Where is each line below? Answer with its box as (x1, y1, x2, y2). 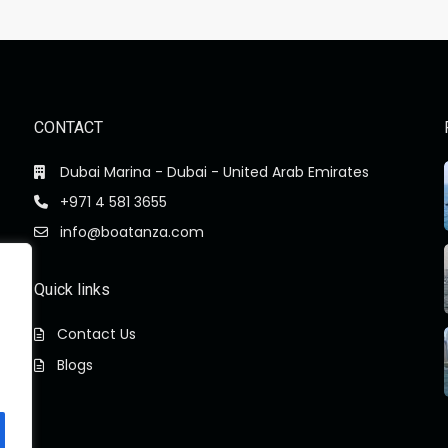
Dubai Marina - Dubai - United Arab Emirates (59, 162, 369, 183)
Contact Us (56, 324, 136, 345)
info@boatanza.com (59, 222, 204, 243)
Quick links (33, 280, 110, 300)
